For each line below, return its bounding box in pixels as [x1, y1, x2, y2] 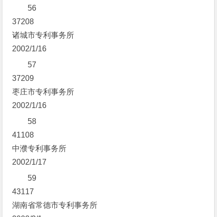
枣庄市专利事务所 [12, 88, 75, 96]
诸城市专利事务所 [12, 31, 75, 39]
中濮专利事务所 [12, 144, 67, 153]
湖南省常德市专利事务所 [12, 201, 98, 209]
